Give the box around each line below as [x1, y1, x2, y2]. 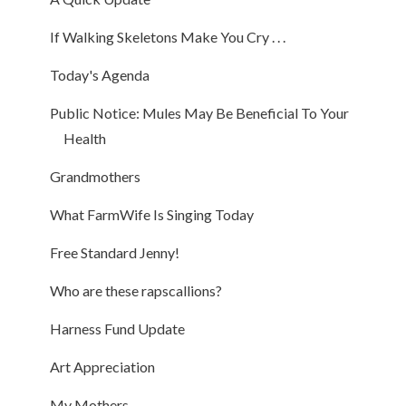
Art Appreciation [49, 357, 155, 375]
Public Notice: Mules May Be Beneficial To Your [49, 103, 349, 121]
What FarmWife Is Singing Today [49, 205, 254, 223]
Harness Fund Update [49, 319, 185, 337]
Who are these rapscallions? [49, 281, 222, 299]
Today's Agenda [49, 65, 150, 83]
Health [63, 129, 106, 147]
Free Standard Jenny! [49, 243, 179, 261]
